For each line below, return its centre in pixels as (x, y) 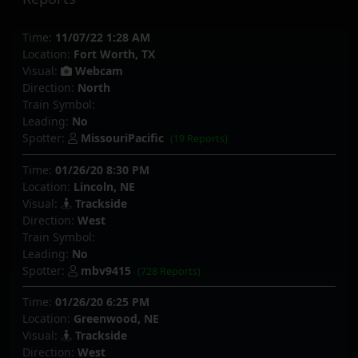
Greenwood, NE (116, 319)
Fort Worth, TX (114, 54)
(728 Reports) (169, 271)
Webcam (97, 71)
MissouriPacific (122, 138)
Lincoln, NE (104, 186)
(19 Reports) (199, 139)
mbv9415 (106, 270)
